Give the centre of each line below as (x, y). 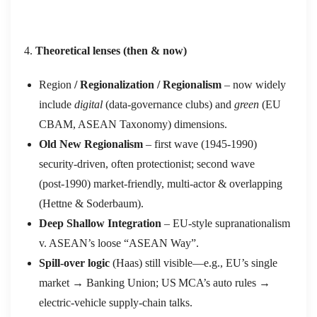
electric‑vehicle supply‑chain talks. (116, 302)
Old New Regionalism (91, 144)
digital (88, 104)
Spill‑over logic (74, 263)
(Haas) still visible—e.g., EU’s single (194, 263)
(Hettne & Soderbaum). (91, 203)
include (57, 104)
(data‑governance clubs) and (168, 104)
